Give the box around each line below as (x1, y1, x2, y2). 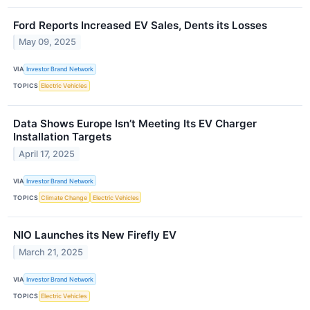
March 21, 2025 (19, 247, 84, 258)
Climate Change (41, 193, 88, 201)
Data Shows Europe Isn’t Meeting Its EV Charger (13, 117, 257, 131)
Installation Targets (13, 130, 111, 144)
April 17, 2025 (19, 148, 75, 159)
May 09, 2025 (19, 37, 77, 48)
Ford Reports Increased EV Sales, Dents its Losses (13, 18, 267, 32)
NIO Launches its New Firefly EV (13, 228, 176, 242)
